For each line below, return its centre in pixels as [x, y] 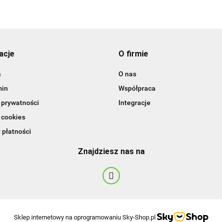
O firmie [133, 54]
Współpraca [137, 88]
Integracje [135, 103]
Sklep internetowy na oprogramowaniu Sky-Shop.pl [84, 217]
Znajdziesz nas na [111, 151]
